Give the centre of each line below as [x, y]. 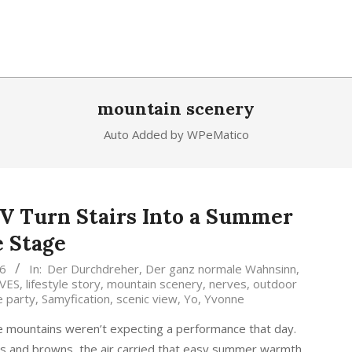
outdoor [275, 284]
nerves [227, 284]
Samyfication [76, 299]
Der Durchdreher [93, 269]
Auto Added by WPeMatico [176, 134]
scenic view [147, 299]
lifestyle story [63, 284]
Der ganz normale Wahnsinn [220, 269]
